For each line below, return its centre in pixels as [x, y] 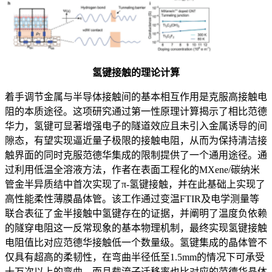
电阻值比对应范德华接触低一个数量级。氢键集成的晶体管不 [136, 242]
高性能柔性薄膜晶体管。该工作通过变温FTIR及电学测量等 [132, 199]
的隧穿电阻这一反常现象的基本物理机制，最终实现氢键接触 [136, 228]
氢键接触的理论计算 [136, 72]
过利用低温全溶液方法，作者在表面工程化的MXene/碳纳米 [132, 169]
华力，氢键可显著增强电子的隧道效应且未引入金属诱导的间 [136, 126]
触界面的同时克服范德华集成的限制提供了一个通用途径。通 [136, 155]
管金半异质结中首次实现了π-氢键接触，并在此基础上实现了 [135, 184]
